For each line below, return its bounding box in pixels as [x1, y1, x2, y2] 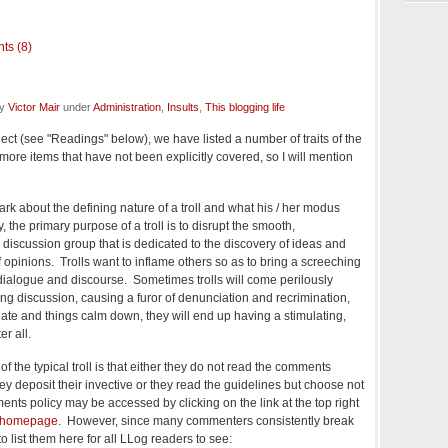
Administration [93, 100, 161, 113]
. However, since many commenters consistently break [58, 413, 354, 428]
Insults [167, 100, 199, 113]
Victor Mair [8, 100, 60, 113]
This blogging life [205, 100, 285, 113]
